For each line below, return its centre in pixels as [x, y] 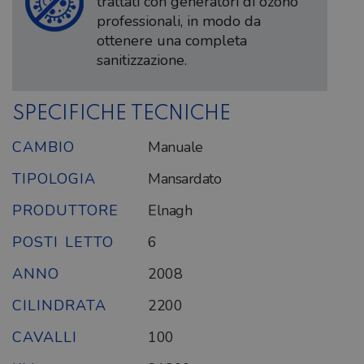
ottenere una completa [172, 41]
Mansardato [184, 179]
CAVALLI [45, 337]
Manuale [175, 147]
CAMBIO [43, 147]
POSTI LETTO [63, 242]
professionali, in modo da [179, 21]
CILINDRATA [59, 305]
